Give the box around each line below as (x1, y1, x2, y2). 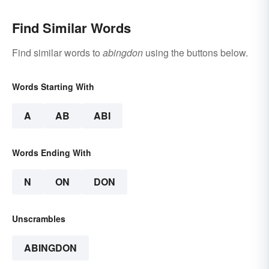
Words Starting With (12, 80, 94, 93)
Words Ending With (12, 147, 91, 159)
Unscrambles (12, 213, 65, 225)
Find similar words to (12, 46, 103, 60)
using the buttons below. (143, 46, 248, 60)
